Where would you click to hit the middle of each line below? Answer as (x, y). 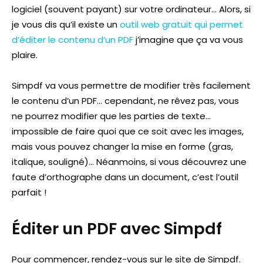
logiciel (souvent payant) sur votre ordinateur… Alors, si (131, 9)
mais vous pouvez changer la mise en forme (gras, (122, 146)
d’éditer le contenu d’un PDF (73, 39)
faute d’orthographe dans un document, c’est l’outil (125, 177)
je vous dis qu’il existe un (66, 24)
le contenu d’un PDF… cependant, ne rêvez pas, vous (125, 100)
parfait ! (29, 192)
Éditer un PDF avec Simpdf (117, 228)
